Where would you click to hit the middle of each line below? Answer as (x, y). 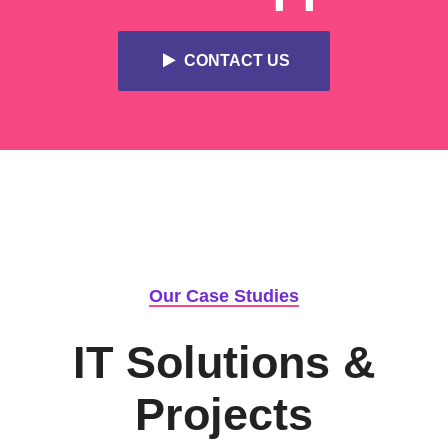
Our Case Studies (224, 295)
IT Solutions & (224, 362)
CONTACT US (237, 61)
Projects (224, 414)
